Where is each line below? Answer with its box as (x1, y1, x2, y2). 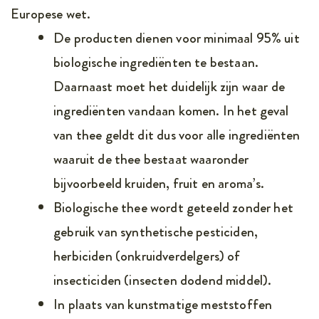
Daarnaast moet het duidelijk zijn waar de (53, 75, 285, 97)
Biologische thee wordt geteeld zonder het (53, 197, 293, 218)
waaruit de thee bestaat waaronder (53, 148, 249, 169)
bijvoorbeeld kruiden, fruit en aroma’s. (53, 172, 265, 194)
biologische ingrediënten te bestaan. (53, 51, 259, 73)
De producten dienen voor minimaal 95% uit (53, 27, 300, 48)
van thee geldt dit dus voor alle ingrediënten (53, 124, 300, 145)
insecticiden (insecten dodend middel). (53, 269, 272, 291)
